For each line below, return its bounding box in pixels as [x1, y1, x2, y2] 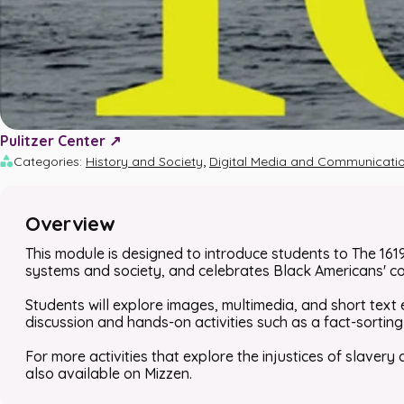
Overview [25, 211, 115, 236]
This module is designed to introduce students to [25, 244, 352, 262]
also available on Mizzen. [25, 364, 192, 382]
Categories [14, 153, 79, 170]
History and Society [86, 153, 203, 170]
